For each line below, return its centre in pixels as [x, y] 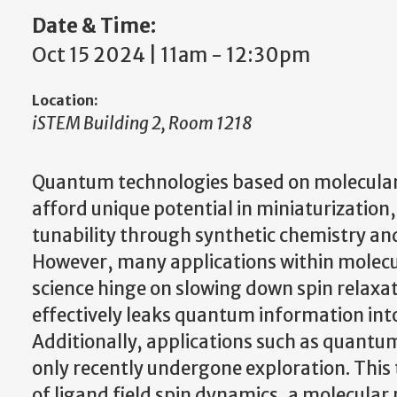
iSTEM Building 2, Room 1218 [142, 123]
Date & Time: [94, 26]
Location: [65, 100]
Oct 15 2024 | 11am [120, 55]
